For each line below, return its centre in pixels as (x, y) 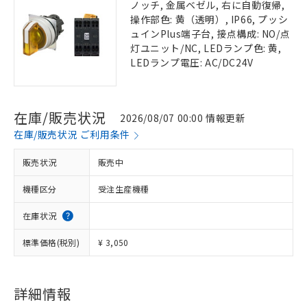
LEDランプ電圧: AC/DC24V (192, 62)
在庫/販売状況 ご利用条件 (72, 134)
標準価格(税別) (51, 242)
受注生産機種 (124, 189)
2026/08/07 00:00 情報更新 (183, 118)
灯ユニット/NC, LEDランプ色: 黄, (206, 48)
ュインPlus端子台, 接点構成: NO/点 (210, 34)
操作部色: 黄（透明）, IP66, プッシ (209, 19)
